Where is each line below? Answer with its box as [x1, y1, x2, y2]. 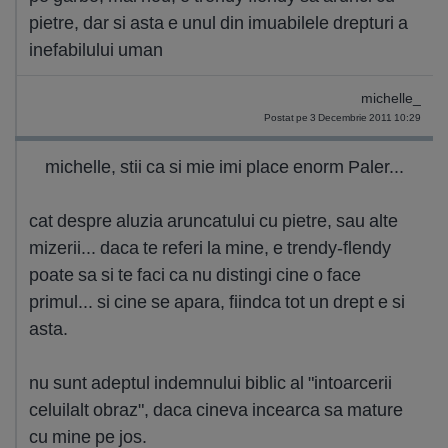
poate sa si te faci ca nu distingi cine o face [29, 263, 361, 286]
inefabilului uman [29, 38, 163, 61]
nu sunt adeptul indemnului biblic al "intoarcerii [29, 371, 392, 394]
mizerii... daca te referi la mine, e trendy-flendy [29, 236, 391, 259]
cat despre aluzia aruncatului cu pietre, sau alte [29, 209, 398, 232]
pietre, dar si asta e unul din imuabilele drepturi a [29, 11, 408, 34]
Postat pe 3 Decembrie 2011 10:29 [264, 111, 421, 124]
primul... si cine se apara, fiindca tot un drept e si [29, 290, 405, 313]
